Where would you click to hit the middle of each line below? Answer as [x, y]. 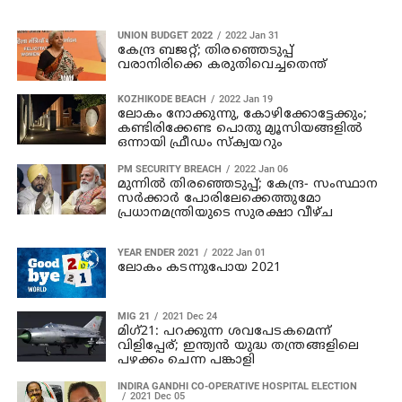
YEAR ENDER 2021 [158, 252]
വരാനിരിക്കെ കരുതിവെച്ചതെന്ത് [222, 65]
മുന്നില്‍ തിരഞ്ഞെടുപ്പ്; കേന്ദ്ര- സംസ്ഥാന [248, 184]
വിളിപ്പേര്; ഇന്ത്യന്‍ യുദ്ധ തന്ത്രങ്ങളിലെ [238, 345]
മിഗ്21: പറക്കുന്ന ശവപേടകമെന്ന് [224, 331]
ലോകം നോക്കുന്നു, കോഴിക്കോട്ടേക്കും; [242, 114]
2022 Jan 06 [261, 169]
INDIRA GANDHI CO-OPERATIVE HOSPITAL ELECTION [237, 386]
